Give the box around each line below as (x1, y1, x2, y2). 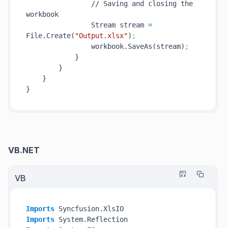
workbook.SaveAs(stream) (26, 42, 185, 50)
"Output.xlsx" (75, 32, 128, 40)
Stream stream (26, 21, 148, 29)
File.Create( (26, 32, 75, 40)
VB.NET (8, 145, 40, 155)
